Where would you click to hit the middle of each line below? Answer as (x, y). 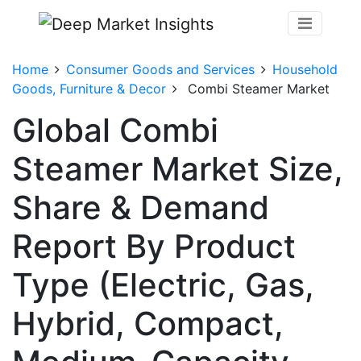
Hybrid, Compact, (148, 323)
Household (305, 69)
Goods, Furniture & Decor (89, 88)
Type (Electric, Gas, (163, 284)
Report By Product (154, 246)
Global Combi (115, 130)
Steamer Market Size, (178, 168)
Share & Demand (141, 207)
